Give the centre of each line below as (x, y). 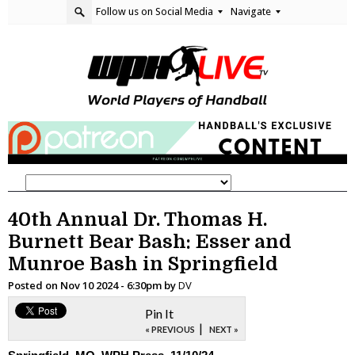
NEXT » (224, 329)
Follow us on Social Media (156, 11)
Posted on (34, 285)
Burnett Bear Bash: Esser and (150, 241)
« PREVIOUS (170, 329)
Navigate (252, 11)
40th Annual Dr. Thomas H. (137, 219)
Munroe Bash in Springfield (143, 263)
